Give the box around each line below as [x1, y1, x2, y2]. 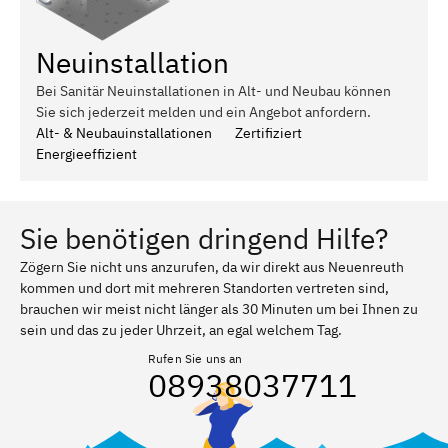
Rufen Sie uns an [148, 350, 243, 366]
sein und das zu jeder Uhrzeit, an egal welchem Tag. [20, 320, 342, 339]
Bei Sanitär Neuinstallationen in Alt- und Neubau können [36, 81, 391, 100]
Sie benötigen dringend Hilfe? [20, 219, 388, 257]
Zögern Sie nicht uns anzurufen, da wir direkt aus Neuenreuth [20, 257, 404, 276]
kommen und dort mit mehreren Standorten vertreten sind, [20, 278, 389, 297]
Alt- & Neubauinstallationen [36, 123, 212, 142]
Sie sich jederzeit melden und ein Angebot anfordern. [36, 102, 371, 121]
